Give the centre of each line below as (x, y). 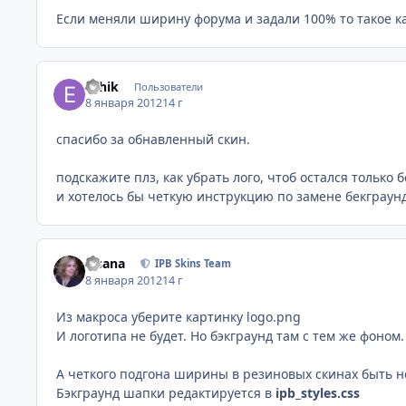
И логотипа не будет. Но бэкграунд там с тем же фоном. (230, 335)
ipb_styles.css (318, 392)
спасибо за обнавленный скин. (153, 139)
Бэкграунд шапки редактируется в (166, 392)
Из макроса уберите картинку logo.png (179, 316)
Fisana (106, 264)
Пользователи (168, 86)
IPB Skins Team (193, 264)
